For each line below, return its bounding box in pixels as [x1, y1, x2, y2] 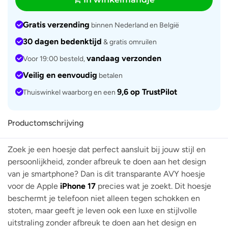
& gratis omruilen [102, 38, 157, 47]
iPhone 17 [60, 181, 96, 191]
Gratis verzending [23, 20, 90, 30]
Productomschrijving [8, 118, 83, 128]
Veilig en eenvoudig [23, 70, 97, 80]
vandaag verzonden [87, 53, 161, 64]
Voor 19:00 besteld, [23, 54, 87, 64]
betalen [97, 71, 123, 80]
